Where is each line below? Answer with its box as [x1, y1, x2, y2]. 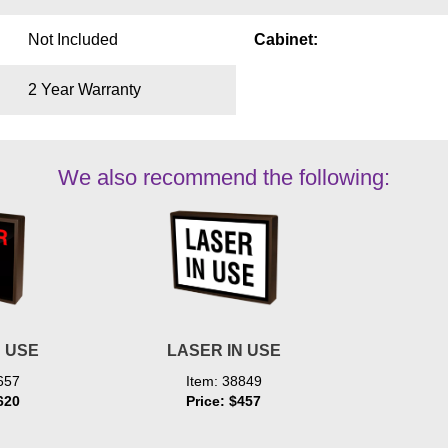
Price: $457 [186, 393, 262, 410]
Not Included [27, 31, 118, 49]
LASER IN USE [166, 342, 281, 360]
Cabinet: [253, 31, 318, 49]
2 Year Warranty [27, 81, 141, 99]
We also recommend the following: [57, 165, 390, 191]
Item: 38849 [185, 373, 262, 390]
